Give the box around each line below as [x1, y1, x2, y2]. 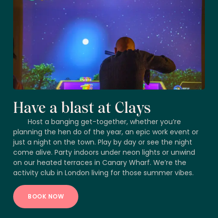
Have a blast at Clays [13, 99, 151, 116]
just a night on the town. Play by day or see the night [13, 137, 192, 147]
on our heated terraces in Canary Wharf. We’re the [13, 158, 186, 167]
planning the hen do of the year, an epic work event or [13, 127, 199, 137]
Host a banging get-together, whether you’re [28, 117, 181, 127]
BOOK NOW [28, 192, 64, 200]
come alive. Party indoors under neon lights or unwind [13, 147, 195, 157]
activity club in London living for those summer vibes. [13, 168, 194, 178]
